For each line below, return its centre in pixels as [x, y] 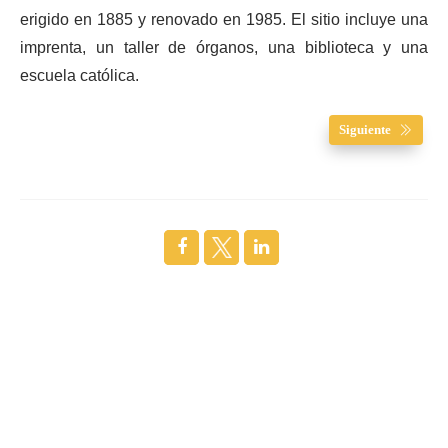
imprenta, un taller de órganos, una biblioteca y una [224, 47]
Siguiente [365, 129]
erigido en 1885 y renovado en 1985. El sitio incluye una [224, 19]
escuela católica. [79, 75]
